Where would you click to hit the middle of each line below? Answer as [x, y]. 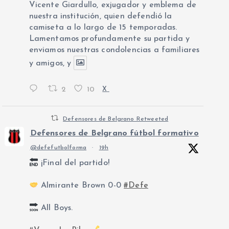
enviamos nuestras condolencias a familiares [114, 50]
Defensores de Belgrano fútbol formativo [114, 134]
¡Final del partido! [74, 163]
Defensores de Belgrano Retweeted [116, 119]
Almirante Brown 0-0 [81, 186]
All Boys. [55, 208]
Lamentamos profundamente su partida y [109, 39]
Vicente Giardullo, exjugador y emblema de [113, 5]
